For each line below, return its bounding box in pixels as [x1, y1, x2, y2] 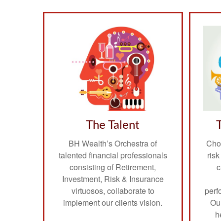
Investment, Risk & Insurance [62, 173, 164, 184]
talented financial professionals [58, 149, 167, 161]
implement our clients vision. [63, 196, 163, 208]
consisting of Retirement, [70, 161, 156, 173]
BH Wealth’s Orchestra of [69, 137, 157, 149]
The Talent [86, 119, 140, 131]
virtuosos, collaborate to [71, 184, 154, 196]
